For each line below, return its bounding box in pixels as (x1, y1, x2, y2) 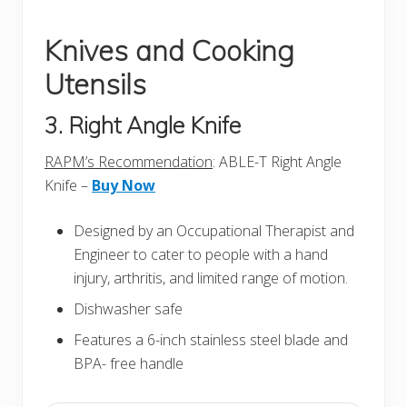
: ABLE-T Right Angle (213, 152, 342, 173)
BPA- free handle (74, 353, 184, 374)
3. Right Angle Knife (45, 111, 241, 140)
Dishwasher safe (74, 299, 183, 320)
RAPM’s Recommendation (45, 152, 213, 173)
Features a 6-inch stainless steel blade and (74, 330, 348, 351)
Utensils (45, 66, 146, 103)
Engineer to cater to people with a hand (74, 244, 328, 265)
